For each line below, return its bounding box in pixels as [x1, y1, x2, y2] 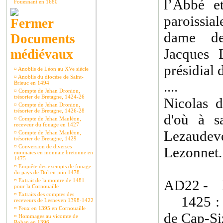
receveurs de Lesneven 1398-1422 [14, 197, 94, 203]
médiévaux [10, 47, 73, 62]
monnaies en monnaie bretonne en [14, 149, 93, 155]
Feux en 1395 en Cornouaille [17, 205, 86, 211]
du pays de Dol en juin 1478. [14, 169, 81, 175]
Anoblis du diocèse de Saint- [17, 74, 84, 80]
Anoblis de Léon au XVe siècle [17, 66, 89, 72]
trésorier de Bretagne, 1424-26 [14, 94, 85, 100]
